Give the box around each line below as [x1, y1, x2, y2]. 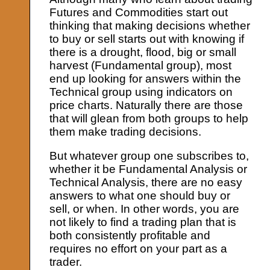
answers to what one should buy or [49, 189, 231, 202]
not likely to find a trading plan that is [49, 216, 237, 229]
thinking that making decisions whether [49, 19, 251, 33]
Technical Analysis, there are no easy [49, 176, 243, 189]
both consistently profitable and [49, 229, 211, 242]
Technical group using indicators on [49, 86, 233, 99]
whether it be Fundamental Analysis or [49, 163, 248, 176]
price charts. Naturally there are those [49, 99, 243, 112]
